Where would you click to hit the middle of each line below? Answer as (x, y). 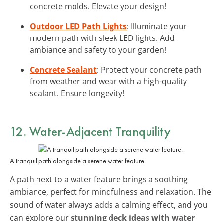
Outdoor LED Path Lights (78, 26)
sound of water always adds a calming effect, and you (109, 204)
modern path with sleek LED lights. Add (102, 38)
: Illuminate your (157, 26)
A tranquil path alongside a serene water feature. (78, 161)
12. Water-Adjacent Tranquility (90, 131)
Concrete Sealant (63, 69)
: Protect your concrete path (149, 69)
